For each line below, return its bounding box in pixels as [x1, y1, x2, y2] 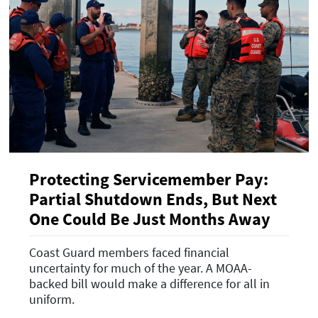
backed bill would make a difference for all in [29, 275, 270, 292]
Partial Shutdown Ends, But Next [29, 188, 277, 211]
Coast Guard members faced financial [29, 243, 229, 261]
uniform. [29, 290, 75, 307]
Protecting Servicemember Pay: [29, 168, 268, 191]
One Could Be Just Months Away [29, 208, 270, 231]
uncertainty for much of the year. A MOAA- [29, 259, 252, 276]
